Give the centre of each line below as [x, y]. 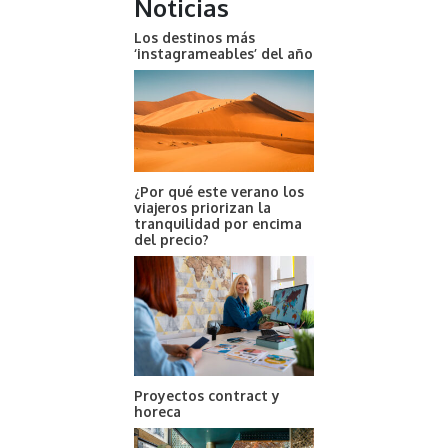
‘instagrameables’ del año [223, 54]
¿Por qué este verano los [219, 191]
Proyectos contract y [207, 395]
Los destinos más [194, 38]
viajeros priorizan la [202, 207]
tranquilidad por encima [218, 223]
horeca [157, 411]
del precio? [171, 239]
